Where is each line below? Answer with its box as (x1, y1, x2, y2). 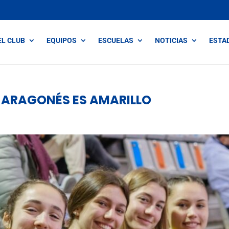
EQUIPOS (46, 36, 77, 44)
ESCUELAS (98, 36, 133, 44)
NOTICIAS (154, 36, 188, 44)
